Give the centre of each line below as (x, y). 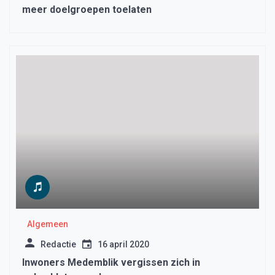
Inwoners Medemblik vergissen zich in (111, 263)
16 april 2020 (123, 245)
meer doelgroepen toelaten (87, 10)
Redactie (58, 245)
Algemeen (47, 224)
